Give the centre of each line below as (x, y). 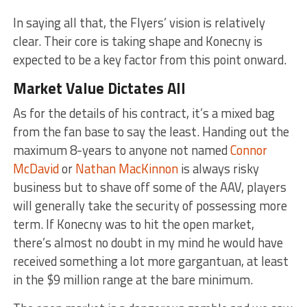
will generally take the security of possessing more (150, 206)
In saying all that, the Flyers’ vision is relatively (139, 23)
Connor (248, 150)
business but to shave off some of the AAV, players (149, 187)
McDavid (36, 169)
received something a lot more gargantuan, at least (150, 261)
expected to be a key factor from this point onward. (149, 60)
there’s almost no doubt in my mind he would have (148, 243)
